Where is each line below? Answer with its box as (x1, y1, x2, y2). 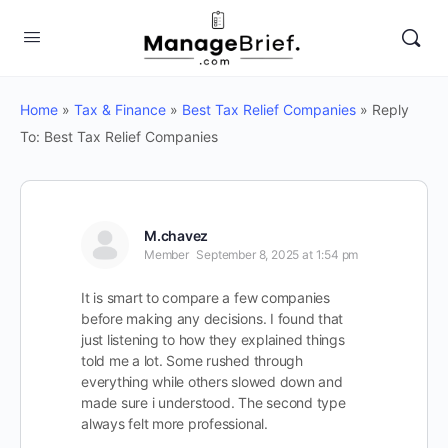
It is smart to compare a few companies (81, 289, 330, 306)
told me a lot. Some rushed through (81, 352, 303, 369)
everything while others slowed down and (81, 373, 343, 390)
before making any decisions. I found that (81, 310, 344, 327)
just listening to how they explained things (81, 331, 345, 348)
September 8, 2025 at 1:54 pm (196, 247, 359, 262)
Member (144, 247, 189, 262)
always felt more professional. (81, 415, 268, 432)
